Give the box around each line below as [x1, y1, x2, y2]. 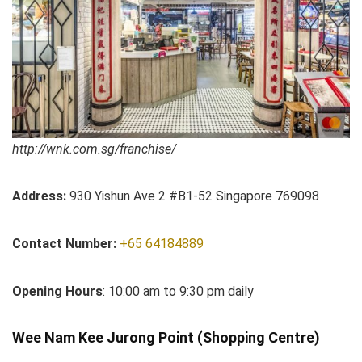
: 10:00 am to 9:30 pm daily [103, 284, 254, 300]
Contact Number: [12, 236, 120, 252]
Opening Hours [12, 284, 103, 300]
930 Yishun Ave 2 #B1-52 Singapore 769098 [66, 188, 319, 204]
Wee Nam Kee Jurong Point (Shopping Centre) [12, 329, 320, 347]
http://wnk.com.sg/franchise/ [12, 141, 176, 158]
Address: [12, 188, 66, 204]
